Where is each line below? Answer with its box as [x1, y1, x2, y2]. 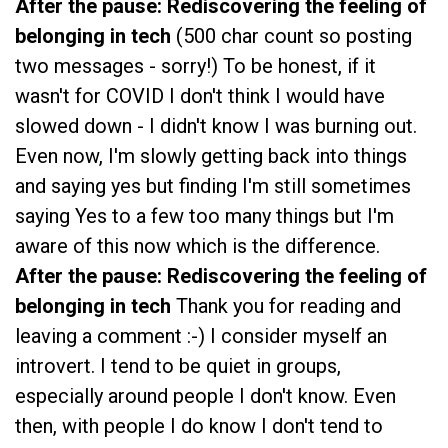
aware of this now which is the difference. [15, 234, 380, 259]
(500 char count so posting [176, 24, 412, 49]
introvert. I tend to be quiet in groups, [15, 354, 341, 379]
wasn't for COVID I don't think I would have [15, 84, 385, 109]
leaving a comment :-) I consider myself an [15, 324, 387, 349]
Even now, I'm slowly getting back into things [15, 144, 407, 169]
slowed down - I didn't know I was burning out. [15, 114, 417, 139]
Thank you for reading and [176, 294, 401, 319]
